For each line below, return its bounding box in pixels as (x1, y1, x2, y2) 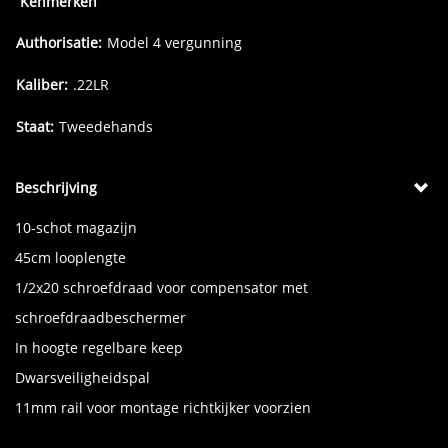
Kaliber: (16, 75, 68, 94)
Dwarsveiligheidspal (15, 368, 150, 387)
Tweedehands (59, 117, 153, 136)
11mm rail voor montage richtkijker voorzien (15, 398, 311, 417)
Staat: (16, 117, 54, 136)
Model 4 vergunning (107, 33, 242, 52)
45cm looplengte (15, 248, 126, 267)
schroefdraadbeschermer (15, 308, 186, 327)
